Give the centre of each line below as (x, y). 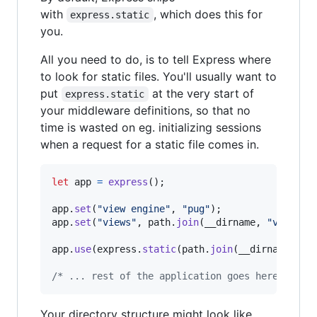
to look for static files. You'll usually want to (158, 77)
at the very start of (203, 94)
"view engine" (134, 209)
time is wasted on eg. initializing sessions (151, 128)
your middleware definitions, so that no (145, 111)
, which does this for (209, 15)
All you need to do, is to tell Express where (156, 60)
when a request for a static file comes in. (150, 145)
